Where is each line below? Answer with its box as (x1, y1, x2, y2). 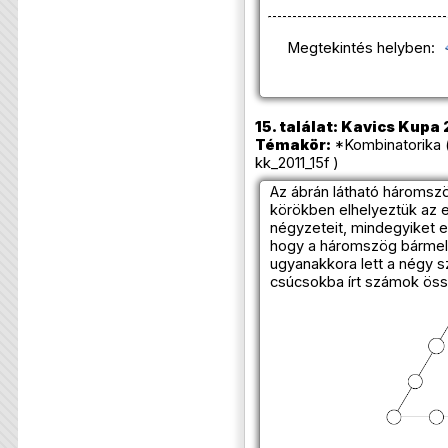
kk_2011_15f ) (254, 154, 339, 173)
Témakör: (254, 136, 331, 155)
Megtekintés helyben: (287, 39, 440, 58)
